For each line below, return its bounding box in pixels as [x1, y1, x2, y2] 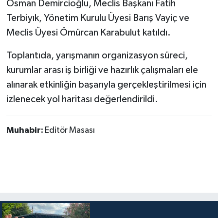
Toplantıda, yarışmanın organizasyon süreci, [6, 51, 188, 60]
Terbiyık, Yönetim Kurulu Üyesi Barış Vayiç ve [6, 13, 189, 23]
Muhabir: [6, 126, 45, 135]
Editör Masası [44, 126, 95, 135]
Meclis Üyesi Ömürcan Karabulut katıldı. [6, 28, 171, 37]
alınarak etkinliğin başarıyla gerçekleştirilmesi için [6, 80, 206, 90]
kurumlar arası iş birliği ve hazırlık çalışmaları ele [6, 65, 198, 75]
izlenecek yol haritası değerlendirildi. [6, 94, 158, 104]
